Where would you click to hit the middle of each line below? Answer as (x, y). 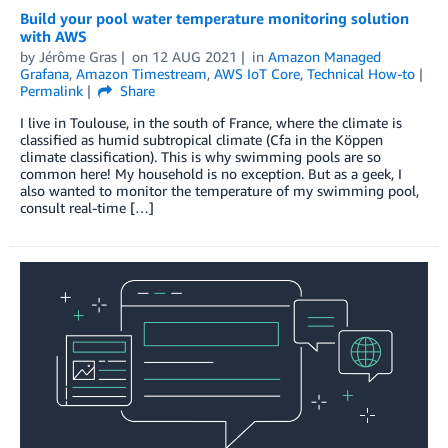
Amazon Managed (324, 57)
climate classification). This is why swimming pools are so (200, 157)
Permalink (51, 91)
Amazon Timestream (141, 74)
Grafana (44, 74)
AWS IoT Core (257, 74)
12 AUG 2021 (194, 57)
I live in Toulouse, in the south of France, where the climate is (211, 123)
